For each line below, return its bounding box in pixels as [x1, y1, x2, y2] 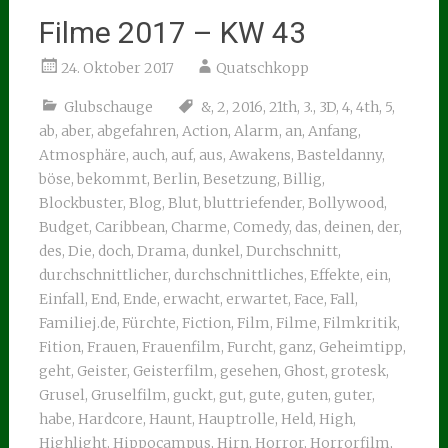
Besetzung [202, 170, 277, 188]
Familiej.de [38, 314, 116, 332]
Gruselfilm [90, 386, 167, 404]
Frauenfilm [141, 338, 221, 356]
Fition [38, 338, 81, 356]
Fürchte [121, 314, 176, 332]
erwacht [162, 290, 220, 308]
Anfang [307, 122, 358, 140]
